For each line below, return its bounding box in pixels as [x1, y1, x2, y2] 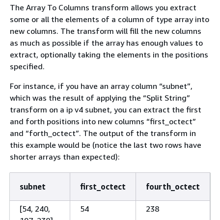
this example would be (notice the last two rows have [10, 140, 201, 150]
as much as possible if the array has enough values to [10, 38, 203, 48]
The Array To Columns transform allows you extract [10, 2, 196, 12]
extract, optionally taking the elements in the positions [10, 50, 208, 59]
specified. [10, 61, 45, 71]
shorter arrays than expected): [10, 152, 120, 162]
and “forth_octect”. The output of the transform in [10, 128, 196, 138]
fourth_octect [146, 182, 200, 192]
